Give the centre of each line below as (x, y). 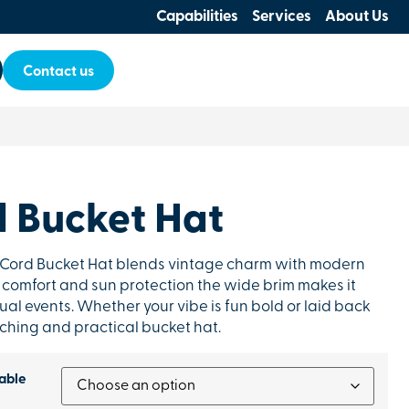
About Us (357, 17)
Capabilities (197, 17)
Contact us (59, 72)
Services (282, 17)
